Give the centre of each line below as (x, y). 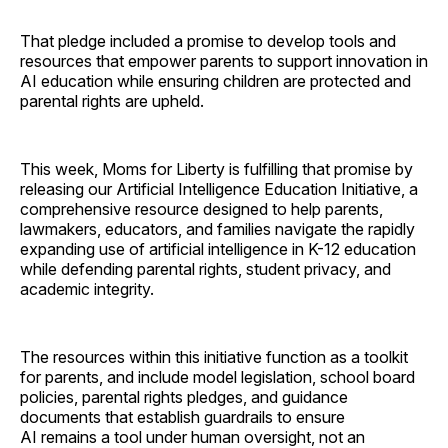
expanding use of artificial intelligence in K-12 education (218, 248)
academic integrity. (89, 288)
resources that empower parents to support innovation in (224, 60)
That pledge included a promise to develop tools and (208, 40)
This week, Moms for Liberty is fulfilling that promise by (216, 168)
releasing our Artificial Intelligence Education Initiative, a (219, 188)
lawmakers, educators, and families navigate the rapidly (217, 228)
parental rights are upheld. (112, 100)
